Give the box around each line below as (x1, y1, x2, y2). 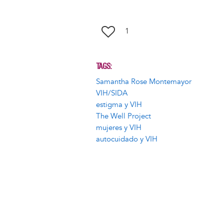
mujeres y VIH (96, 123, 141, 133)
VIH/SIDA (96, 88, 127, 98)
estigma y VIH (96, 100, 142, 110)
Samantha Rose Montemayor (96, 77, 191, 87)
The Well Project (96, 111, 151, 121)
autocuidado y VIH (96, 134, 157, 144)
